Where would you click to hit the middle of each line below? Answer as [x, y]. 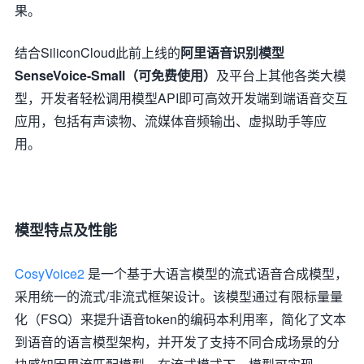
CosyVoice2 [50, 273]
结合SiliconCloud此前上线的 [97, 52]
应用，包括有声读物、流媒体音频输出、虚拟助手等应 [171, 120]
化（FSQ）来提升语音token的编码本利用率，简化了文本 [180, 318]
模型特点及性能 [66, 230]
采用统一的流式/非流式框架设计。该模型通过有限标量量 [179, 296]
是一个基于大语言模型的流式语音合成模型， [216, 273]
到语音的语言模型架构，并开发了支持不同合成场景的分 [177, 341]
